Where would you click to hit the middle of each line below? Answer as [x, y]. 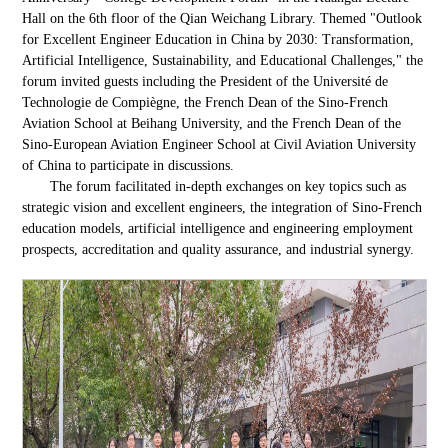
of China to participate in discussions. [128, 165]
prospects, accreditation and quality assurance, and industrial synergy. [218, 249]
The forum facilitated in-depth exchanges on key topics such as [228, 186]
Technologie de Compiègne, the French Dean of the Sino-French [205, 102]
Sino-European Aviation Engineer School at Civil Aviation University [219, 144]
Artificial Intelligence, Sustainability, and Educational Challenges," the [223, 60]
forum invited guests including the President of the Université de [205, 81]
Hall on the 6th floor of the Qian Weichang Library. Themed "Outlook [222, 18]
